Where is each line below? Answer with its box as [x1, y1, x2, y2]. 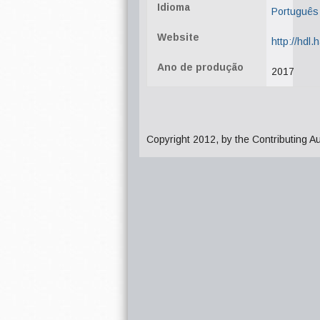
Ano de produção [157, 61, 244, 73]
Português [271, 6, 319, 17]
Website [157, 31, 199, 43]
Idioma [157, 1, 190, 13]
